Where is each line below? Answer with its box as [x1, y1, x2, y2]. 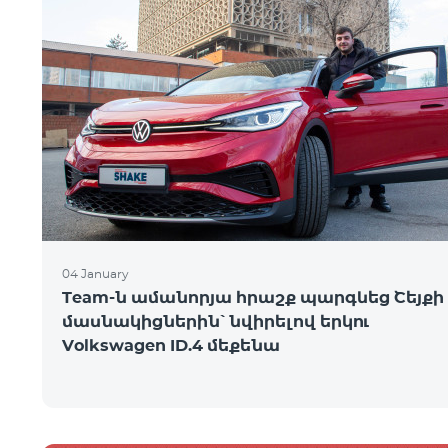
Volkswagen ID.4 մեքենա [62, 336, 280, 355]
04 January [62, 266, 129, 281]
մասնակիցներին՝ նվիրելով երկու [62, 312, 369, 331]
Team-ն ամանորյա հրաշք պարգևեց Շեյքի [62, 288, 444, 307]
